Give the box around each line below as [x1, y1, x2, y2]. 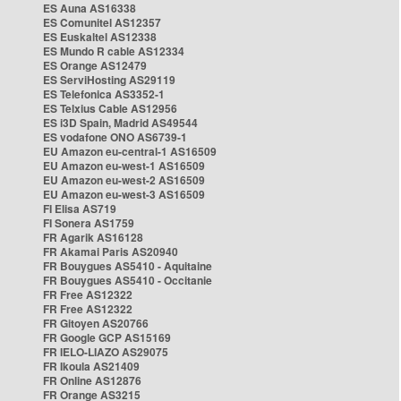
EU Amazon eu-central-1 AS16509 [43, 143, 217, 159]
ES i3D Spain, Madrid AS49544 [43, 115, 198, 131]
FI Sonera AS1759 [43, 215, 134, 231]
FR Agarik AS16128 [43, 229, 143, 245]
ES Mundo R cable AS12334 [43, 43, 184, 59]
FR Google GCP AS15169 [43, 329, 171, 346]
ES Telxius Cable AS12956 [43, 100, 177, 116]
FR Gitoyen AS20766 [43, 315, 149, 331]
